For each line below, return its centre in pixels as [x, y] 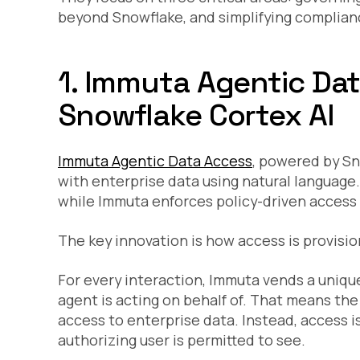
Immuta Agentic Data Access [155, 161]
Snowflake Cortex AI [196, 115]
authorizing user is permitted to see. [182, 340]
